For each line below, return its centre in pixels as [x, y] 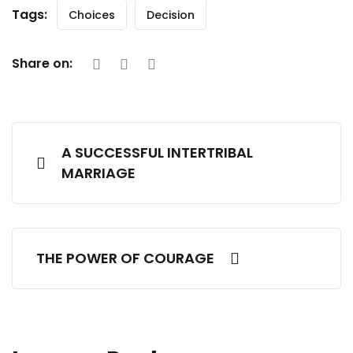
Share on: [42, 63]
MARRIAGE [98, 173]
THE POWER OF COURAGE [125, 258]
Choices [92, 15]
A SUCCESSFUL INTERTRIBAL [157, 152]
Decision [171, 15]
